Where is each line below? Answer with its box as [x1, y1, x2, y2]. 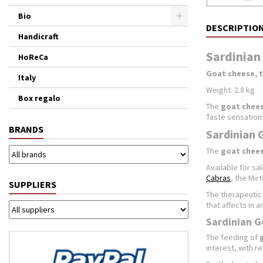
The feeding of [206, 232, 259, 242]
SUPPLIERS [9, 178, 56, 190]
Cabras [206, 173, 231, 183]
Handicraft [18, 31, 59, 42]
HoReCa [18, 52, 48, 62]
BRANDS [9, 123, 43, 135]
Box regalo [18, 93, 60, 103]
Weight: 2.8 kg [206, 85, 255, 95]
